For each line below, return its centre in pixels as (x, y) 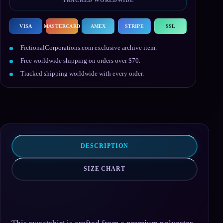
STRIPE (134, 26)
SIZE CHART (105, 169)
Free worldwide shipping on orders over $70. (80, 60)
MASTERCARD (62, 26)
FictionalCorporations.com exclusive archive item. (89, 47)
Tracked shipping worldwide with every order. (82, 73)
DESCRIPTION (105, 146)
